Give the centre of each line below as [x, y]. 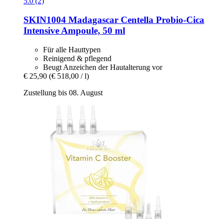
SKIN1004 [45, 20]
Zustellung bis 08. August [63, 92]
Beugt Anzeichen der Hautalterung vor [103, 67]
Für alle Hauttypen [72, 49]
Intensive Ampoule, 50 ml [74, 30]
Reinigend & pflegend [77, 58]
